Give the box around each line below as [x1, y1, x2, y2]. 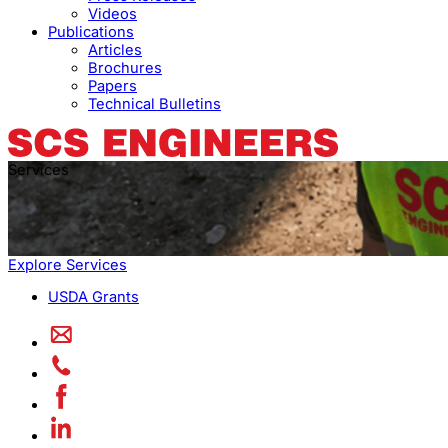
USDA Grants [48, 288, 139, 307]
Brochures [88, 58, 162, 77]
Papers [88, 76, 137, 95]
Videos [88, 4, 137, 23]
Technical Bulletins [88, 94, 221, 113]
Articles [88, 40, 142, 59]
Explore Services [8, 255, 127, 274]
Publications [48, 22, 134, 41]
